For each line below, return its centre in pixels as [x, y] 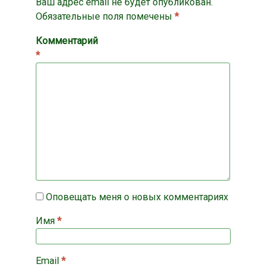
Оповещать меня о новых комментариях [137, 197]
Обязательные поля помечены [105, 17]
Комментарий [67, 41]
